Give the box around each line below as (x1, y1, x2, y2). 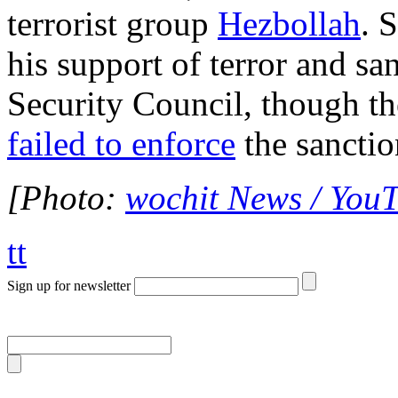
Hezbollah (218, 4, 361, 44)
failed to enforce (7, 124, 235, 163)
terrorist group (7, 4, 218, 44)
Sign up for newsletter (7, 278, 131, 294)
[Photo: (7, 179, 125, 218)
